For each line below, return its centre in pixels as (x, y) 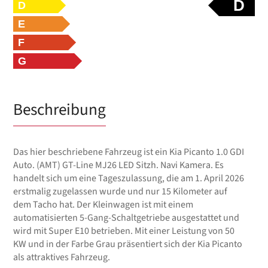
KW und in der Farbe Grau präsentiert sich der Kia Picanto (128, 244)
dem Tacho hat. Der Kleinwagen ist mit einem (103, 204)
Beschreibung (60, 110)
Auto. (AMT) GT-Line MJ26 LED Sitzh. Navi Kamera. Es (119, 165)
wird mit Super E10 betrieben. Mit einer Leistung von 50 (124, 231)
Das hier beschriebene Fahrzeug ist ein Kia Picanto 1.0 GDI (129, 152)
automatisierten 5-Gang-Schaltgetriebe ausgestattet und (127, 217)
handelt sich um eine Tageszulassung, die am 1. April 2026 (129, 178)
